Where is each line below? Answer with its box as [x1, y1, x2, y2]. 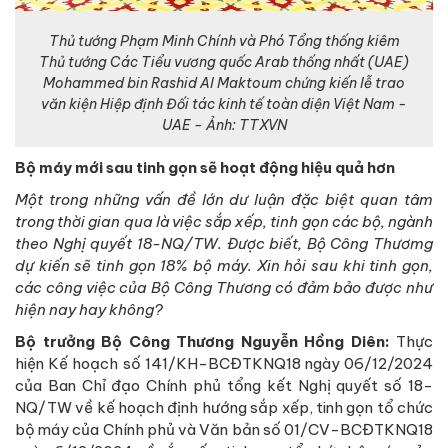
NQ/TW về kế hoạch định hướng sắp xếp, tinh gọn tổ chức [15, 398, 433, 418]
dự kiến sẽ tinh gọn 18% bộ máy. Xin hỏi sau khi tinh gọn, [15, 256, 433, 276]
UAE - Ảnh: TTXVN [161, 116, 287, 135]
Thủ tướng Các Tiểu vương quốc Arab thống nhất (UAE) [39, 53, 409, 72]
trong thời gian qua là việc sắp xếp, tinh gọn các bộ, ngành [15, 212, 433, 232]
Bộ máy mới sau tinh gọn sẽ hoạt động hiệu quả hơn [15, 158, 395, 178]
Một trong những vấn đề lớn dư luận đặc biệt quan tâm [15, 190, 433, 210]
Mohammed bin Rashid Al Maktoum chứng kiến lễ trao [43, 74, 405, 93]
